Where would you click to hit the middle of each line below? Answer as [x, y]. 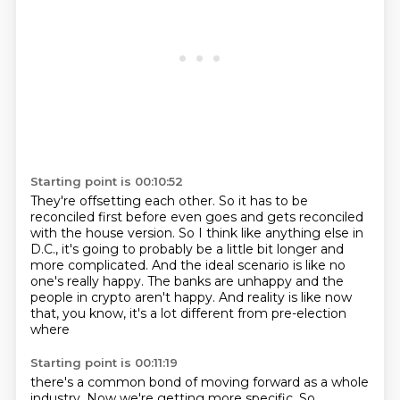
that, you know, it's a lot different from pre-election [188, 313]
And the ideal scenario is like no [248, 265]
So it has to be [263, 201]
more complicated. [91, 265]
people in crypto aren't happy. [124, 297]
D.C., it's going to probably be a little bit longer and [187, 249]
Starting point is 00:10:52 [106, 181]
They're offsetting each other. [124, 201]
